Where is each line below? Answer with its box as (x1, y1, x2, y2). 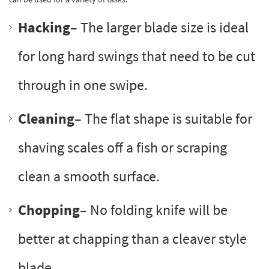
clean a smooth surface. (18, 166, 160, 186)
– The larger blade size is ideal (70, 17, 249, 37)
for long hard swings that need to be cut (18, 46, 255, 65)
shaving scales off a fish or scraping (18, 138, 227, 157)
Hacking (18, 17, 70, 37)
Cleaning (18, 109, 74, 128)
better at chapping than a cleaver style (18, 229, 247, 248)
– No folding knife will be (80, 200, 228, 219)
